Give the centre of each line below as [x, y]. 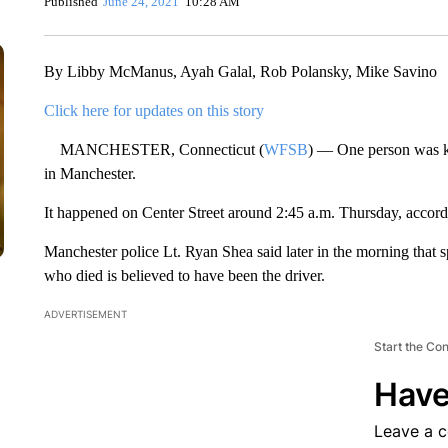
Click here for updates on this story [153, 110]
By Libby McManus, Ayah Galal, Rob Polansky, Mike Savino [240, 71]
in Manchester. [89, 173]
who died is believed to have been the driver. [184, 275]
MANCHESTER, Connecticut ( [153, 149]
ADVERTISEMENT [85, 314]
